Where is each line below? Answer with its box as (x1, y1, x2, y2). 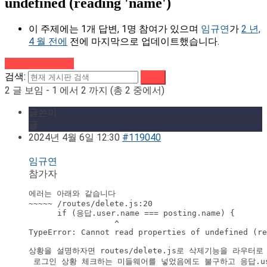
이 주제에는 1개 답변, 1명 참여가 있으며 (29, 23, 201, 35)
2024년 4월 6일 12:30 (29, 132, 120, 144)
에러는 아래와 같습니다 (29, 189, 116, 198)
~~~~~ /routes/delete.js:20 (29, 199, 153, 209)
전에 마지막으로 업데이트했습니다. (67, 36, 219, 48)
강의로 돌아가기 (5, 58, 74, 70)
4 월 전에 (29, 36, 67, 48)
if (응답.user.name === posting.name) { (29, 209, 235, 218)
